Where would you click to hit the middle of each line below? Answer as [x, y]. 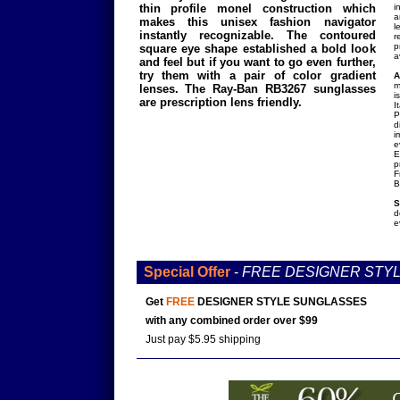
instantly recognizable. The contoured [257, 35]
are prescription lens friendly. [220, 102]
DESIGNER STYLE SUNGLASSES [280, 302]
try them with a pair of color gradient [257, 75]
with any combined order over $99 [231, 321]
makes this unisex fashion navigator [257, 22]
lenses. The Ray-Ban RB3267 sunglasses [257, 89]
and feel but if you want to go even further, [257, 62]
